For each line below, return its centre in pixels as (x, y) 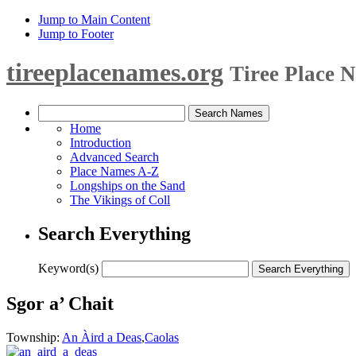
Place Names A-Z (114, 171)
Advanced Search (114, 157)
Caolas (162, 337)
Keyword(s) (68, 268)
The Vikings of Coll (120, 199)
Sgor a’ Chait (60, 303)
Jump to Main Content (94, 19)
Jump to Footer (76, 34)
